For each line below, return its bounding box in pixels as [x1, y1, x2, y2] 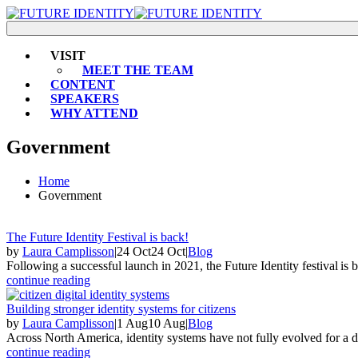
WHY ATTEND [50, 106, 138, 120]
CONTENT [50, 78, 115, 91]
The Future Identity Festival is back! [6, 229, 189, 244]
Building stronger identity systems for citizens [6, 301, 236, 316]
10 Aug [148, 316, 185, 330]
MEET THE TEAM [82, 63, 193, 77]
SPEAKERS [50, 92, 119, 105]
